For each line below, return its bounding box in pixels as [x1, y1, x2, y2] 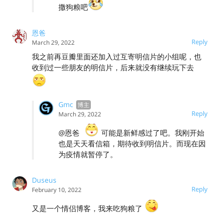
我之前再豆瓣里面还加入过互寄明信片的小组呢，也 [32, 51, 201, 61]
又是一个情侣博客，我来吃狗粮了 [32, 203, 144, 213]
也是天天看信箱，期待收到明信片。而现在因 [58, 138, 206, 148]
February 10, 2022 [32, 185, 82, 194]
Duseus [32, 175, 56, 185]
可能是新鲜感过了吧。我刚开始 [99, 127, 204, 137]
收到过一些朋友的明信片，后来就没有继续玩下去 [32, 62, 194, 72]
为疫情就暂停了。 [58, 149, 117, 159]
